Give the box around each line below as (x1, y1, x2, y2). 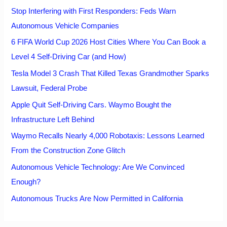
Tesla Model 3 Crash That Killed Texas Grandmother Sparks (11, 69, 210, 78)
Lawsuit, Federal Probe (11, 84, 88, 92)
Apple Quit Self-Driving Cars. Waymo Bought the (11, 100, 172, 109)
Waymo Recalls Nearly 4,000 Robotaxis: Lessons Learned (11, 132, 205, 140)
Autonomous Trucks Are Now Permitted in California (11, 194, 183, 203)
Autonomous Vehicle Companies (11, 21, 120, 30)
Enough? (11, 177, 41, 186)
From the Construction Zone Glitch (11, 146, 126, 155)
